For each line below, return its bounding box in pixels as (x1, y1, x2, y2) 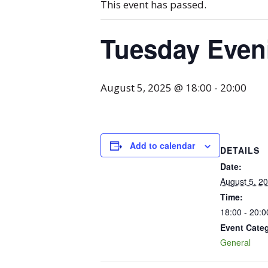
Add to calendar (130, 139, 195, 151)
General (220, 236, 251, 248)
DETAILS (220, 144, 260, 156)
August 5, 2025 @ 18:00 (100, 81, 212, 95)
